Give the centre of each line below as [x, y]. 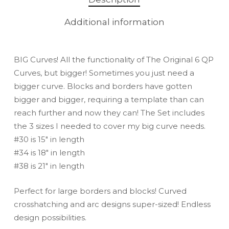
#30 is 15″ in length [49, 140]
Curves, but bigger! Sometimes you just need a [104, 73]
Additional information [114, 22]
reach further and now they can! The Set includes [109, 113]
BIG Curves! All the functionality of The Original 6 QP [113, 60]
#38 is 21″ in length [49, 166]
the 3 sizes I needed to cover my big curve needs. [109, 126]
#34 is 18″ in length [49, 153]
